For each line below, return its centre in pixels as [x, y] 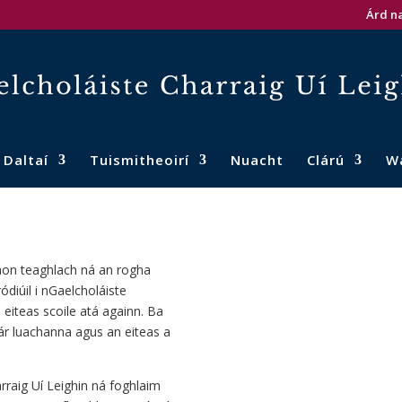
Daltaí [26, 159]
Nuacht [257, 159]
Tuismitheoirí [139, 159]
